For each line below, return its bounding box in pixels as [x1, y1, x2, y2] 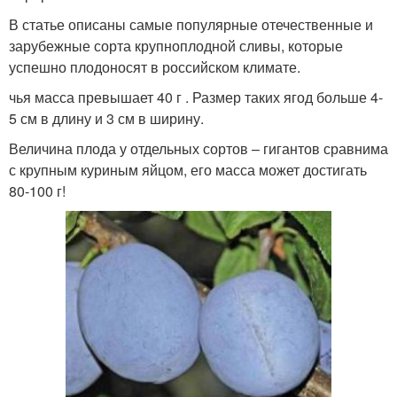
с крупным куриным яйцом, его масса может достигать [9, 159, 367, 180]
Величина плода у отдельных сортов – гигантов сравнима [9, 137, 388, 159]
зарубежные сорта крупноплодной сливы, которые [9, 35, 343, 56]
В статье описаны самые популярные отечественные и [9, 13, 373, 35]
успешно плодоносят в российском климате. [9, 56, 300, 77]
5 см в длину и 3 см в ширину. [9, 107, 204, 128]
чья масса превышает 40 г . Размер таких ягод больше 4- [9, 86, 383, 107]
